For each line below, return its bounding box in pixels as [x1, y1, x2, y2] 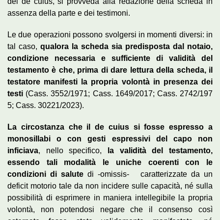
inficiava [7, 146, 38, 155]
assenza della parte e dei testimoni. [7, 8, 130, 17]
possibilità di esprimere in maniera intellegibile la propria [7, 193, 213, 202]
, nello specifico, [38, 146, 108, 155]
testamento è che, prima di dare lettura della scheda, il [7, 65, 213, 74]
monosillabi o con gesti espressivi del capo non [7, 134, 213, 143]
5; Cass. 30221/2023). [7, 101, 84, 110]
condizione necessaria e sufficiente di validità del [7, 54, 213, 62]
